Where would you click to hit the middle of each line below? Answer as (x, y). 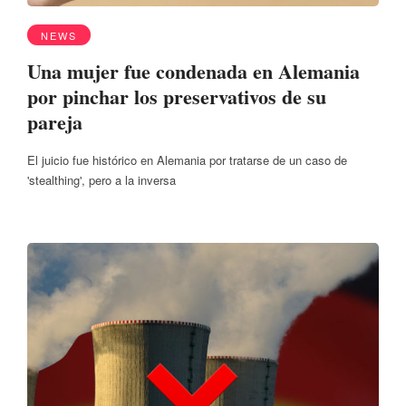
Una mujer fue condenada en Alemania (193, 72)
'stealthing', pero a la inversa (101, 179)
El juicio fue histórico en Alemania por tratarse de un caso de (187, 159)
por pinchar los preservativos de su (177, 97)
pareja (55, 122)
